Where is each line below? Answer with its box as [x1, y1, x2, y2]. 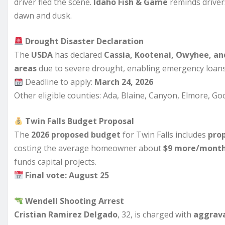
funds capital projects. [14, 156, 96, 167]
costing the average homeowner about [14, 142, 163, 154]
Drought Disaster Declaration [25, 35, 144, 47]
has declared [53, 49, 104, 60]
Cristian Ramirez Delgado [14, 208, 118, 220]
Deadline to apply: [23, 76, 95, 87]
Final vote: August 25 [25, 169, 109, 181]
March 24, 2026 [94, 76, 154, 87]
